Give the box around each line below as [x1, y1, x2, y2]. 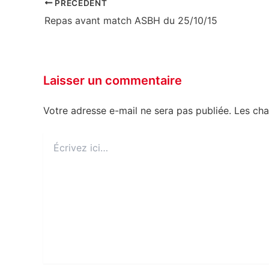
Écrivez [43, 132, 71, 143]
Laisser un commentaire [43, 73, 182, 88]
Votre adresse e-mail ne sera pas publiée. [43, 104, 231, 116]
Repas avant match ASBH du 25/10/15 [44, 14, 217, 26]
